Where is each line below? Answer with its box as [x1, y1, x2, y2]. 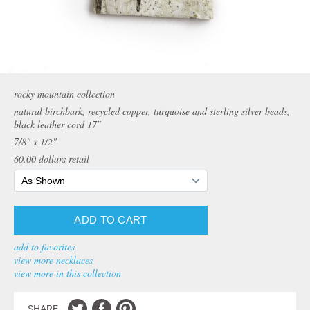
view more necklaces [14, 253, 93, 266]
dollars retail [36, 152, 89, 165]
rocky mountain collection [14, 87, 115, 100]
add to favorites [14, 240, 75, 253]
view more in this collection [14, 266, 121, 280]
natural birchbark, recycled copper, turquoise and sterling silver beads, [14, 104, 290, 118]
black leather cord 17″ [14, 118, 101, 131]
